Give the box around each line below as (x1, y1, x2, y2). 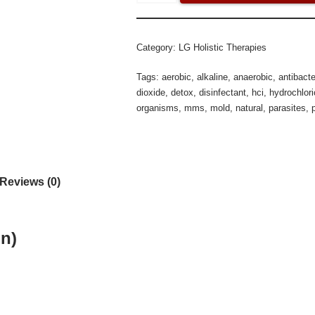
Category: (136, 42, 179, 53)
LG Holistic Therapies (179, 42, 266, 53)
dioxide (136, 87, 165, 98)
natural (236, 103, 263, 113)
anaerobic (233, 72, 273, 82)
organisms (136, 103, 179, 113)
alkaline (197, 72, 228, 82)
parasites (269, 103, 306, 113)
